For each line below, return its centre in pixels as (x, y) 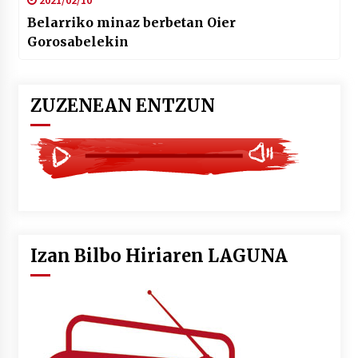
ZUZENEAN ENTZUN (122, 105)
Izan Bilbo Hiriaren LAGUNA (159, 255)
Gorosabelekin (78, 41)
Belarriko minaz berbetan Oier (131, 22)
